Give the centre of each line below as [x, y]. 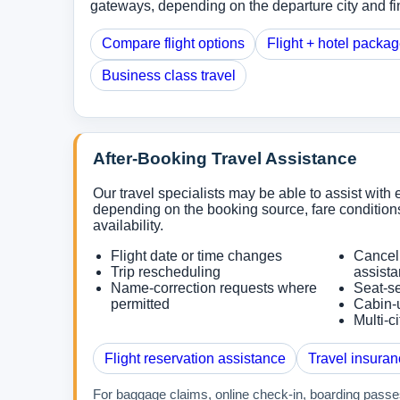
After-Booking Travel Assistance [225, 159]
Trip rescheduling [165, 272]
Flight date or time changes [196, 256]
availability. [129, 226]
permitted [140, 304]
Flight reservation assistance [195, 358]
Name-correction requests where [213, 288]
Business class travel [168, 75]
